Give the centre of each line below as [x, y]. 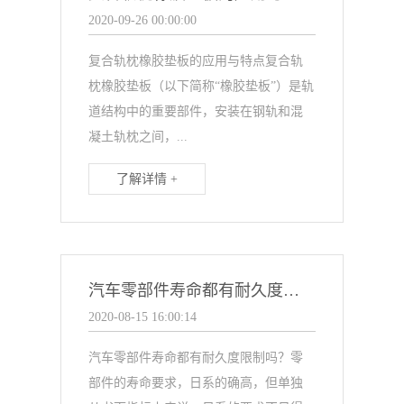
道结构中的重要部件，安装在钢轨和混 [196, 111]
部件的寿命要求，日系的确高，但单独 [196, 383]
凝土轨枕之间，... [138, 137]
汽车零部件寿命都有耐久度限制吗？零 [196, 358]
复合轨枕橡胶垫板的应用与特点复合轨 [196, 61]
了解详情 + [147, 179]
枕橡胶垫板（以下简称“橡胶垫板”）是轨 [202, 86]
